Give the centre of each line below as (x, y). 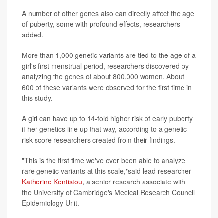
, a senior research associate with (134, 182)
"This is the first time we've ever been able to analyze (104, 160)
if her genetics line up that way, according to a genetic (104, 129)
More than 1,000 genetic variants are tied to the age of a (109, 55)
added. (33, 35)
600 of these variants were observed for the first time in (107, 87)
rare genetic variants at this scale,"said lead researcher (107, 171)
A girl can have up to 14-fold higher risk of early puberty (107, 118)
